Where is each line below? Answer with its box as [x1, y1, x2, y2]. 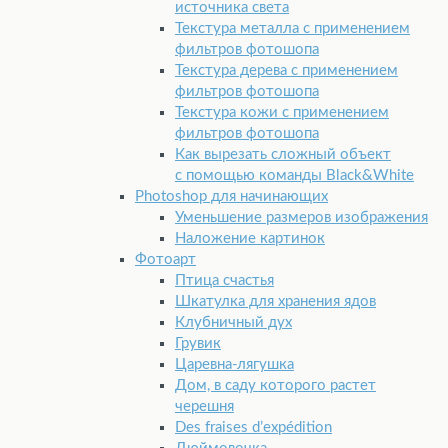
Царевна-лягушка [175, 357, 294, 373]
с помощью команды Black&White [175, 168, 414, 184]
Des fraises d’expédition [175, 420, 332, 436]
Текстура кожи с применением [175, 105, 389, 121]
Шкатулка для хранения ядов [175, 294, 376, 310]
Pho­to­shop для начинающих [135, 189, 328, 205]
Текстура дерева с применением [175, 63, 398, 79]
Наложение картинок [175, 231, 325, 247]
